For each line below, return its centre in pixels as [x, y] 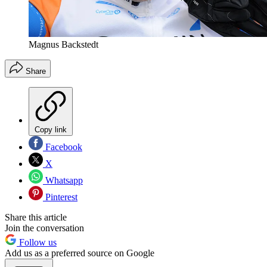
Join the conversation [44, 228]
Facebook [63, 147]
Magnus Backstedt [63, 45]
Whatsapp [63, 181]
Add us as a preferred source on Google [80, 253]
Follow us [37, 243]
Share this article [36, 218]
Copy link [51, 130]
